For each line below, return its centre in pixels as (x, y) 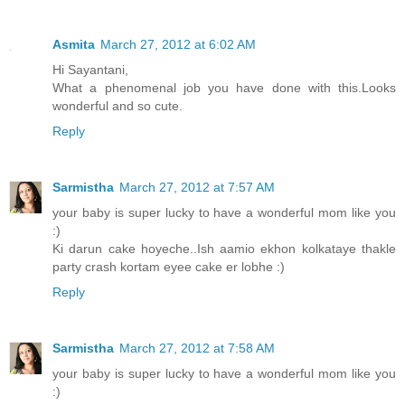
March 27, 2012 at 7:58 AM (197, 348)
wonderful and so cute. (118, 106)
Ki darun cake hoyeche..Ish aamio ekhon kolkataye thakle (224, 249)
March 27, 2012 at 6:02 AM (178, 45)
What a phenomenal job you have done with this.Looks (224, 88)
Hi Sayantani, (90, 70)
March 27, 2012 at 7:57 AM (197, 188)
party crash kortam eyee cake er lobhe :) (169, 267)
